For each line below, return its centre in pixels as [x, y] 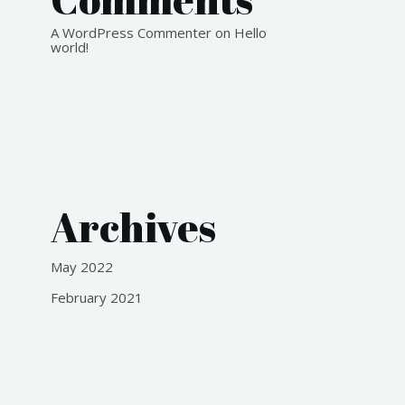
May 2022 [82, 266]
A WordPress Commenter [131, 32]
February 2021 [97, 297]
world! [70, 47]
